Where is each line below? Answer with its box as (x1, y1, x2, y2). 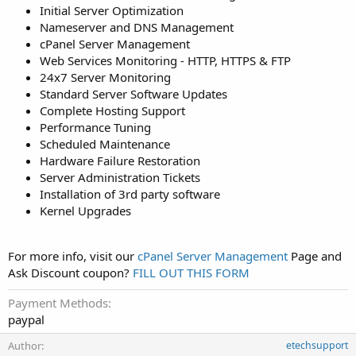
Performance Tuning (40, 119, 151, 136)
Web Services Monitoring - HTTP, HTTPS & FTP (40, 52, 291, 69)
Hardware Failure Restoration (40, 153, 200, 169)
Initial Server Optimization (40, 2, 184, 19)
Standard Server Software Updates (40, 86, 227, 103)
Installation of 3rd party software (40, 186, 220, 203)
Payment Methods (8, 295, 108, 311)
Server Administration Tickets (40, 169, 200, 186)
